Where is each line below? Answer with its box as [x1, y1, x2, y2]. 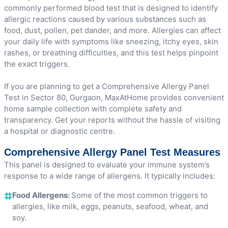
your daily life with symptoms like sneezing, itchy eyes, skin [4, 36, 218, 46]
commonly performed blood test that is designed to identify [4, 3, 218, 13]
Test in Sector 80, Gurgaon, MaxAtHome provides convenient [4, 92, 224, 102]
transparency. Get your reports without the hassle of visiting [4, 115, 220, 125]
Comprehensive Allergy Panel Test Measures [4, 146, 220, 158]
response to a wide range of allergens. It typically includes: [4, 170, 215, 181]
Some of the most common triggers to [71, 190, 208, 200]
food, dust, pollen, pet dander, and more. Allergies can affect [4, 25, 221, 35]
